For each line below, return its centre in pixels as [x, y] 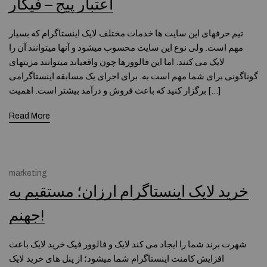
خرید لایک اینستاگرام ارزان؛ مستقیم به [129, 192]
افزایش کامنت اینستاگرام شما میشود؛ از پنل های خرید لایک [117, 259]
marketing [28, 173]
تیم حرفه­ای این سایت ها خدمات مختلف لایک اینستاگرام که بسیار [126, 33]
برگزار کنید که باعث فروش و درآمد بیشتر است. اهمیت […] [213, 91]
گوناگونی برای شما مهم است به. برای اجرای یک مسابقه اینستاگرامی [133, 76]
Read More [30, 116]
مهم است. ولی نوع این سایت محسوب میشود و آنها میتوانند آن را [126, 48]
